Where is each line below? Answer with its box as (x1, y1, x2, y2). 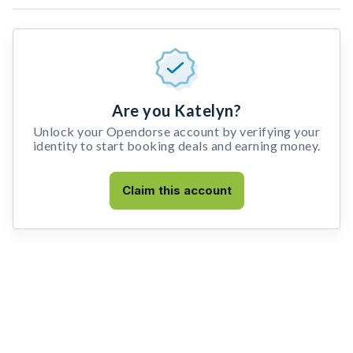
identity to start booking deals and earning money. (32, 138, 321, 153)
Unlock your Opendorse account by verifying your (32, 124, 321, 139)
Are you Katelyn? (112, 101, 241, 120)
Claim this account (121, 183, 232, 198)
